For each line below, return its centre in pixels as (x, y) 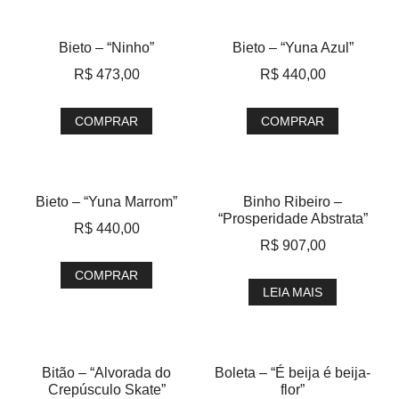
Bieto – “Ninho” (106, 48)
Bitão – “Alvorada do (106, 373)
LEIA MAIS (293, 292)
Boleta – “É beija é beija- (293, 373)
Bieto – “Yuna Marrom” (106, 202)
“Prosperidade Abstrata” (293, 219)
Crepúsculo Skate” (106, 390)
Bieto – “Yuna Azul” (293, 48)
